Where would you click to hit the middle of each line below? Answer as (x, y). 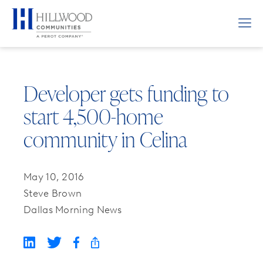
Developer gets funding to (126, 93)
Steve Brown (53, 193)
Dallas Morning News (73, 209)
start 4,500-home (93, 116)
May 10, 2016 (54, 176)
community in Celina (105, 139)
